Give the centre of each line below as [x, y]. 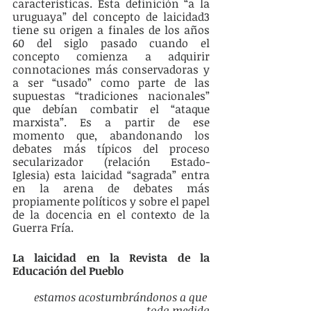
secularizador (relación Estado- [111, 162]
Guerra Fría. [44, 228]
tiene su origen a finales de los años [111, 30]
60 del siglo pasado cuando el [111, 43]
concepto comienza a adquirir [111, 57]
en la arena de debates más [111, 188]
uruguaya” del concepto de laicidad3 [111, 17]
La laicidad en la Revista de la [111, 258]
